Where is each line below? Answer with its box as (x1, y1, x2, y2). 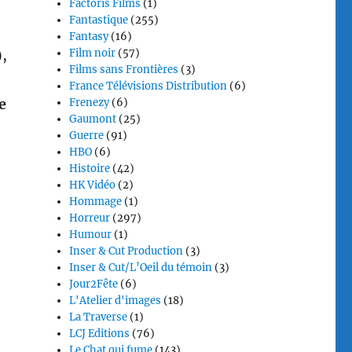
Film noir (69, 46, 116, 60)
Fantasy (69, 30, 109, 43)
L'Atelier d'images (69, 294, 162, 307)
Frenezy (69, 96, 110, 109)
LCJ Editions (69, 327, 130, 340)
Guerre (69, 129, 104, 142)
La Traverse (69, 310, 128, 324)
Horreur (69, 211, 111, 225)
